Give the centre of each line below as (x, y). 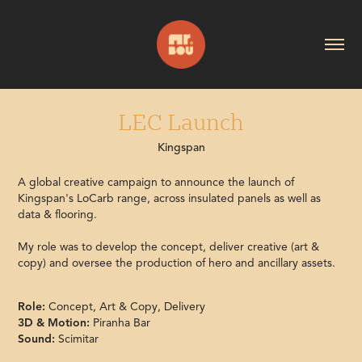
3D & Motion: (54, 322)
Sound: (37, 339)
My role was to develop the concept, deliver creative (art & (169, 246)
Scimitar (77, 339)
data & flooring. (58, 214)
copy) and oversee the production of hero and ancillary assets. (177, 263)
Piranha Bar (120, 322)
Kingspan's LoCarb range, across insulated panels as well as (170, 198)
